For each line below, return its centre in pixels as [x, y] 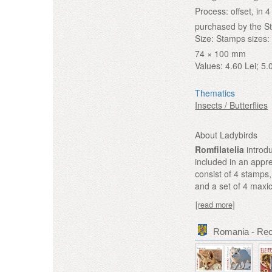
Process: [212, 11]
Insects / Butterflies [232, 105]
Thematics [215, 93]
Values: [209, 65]
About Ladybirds [226, 134]
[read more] [216, 205]
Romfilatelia [220, 149]
